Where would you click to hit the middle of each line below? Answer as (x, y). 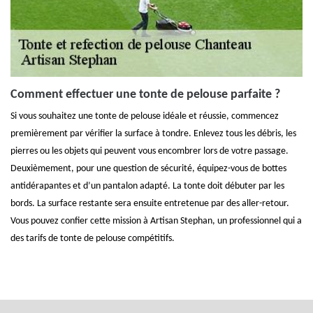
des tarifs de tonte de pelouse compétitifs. (93, 239)
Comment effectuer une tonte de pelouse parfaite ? (145, 95)
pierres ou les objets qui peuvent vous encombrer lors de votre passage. (150, 151)
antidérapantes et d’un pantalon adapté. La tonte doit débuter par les (147, 186)
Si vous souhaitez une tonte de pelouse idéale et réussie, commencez (145, 116)
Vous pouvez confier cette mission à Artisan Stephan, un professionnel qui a (156, 221)
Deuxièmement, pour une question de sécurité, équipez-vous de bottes (148, 169)
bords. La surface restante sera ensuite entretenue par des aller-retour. (150, 204)
